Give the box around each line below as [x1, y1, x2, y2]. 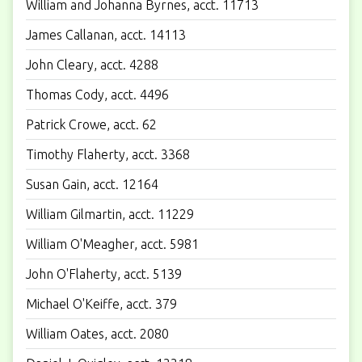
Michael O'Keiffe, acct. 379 [26, 296, 177, 311]
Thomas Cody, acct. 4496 [26, 86, 169, 102]
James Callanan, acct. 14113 [26, 27, 186, 42]
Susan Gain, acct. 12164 [26, 176, 158, 192]
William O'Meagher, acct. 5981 [26, 236, 199, 251]
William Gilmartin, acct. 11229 [26, 206, 194, 221]
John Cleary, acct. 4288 [26, 57, 158, 72]
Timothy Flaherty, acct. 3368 [26, 146, 190, 162]
